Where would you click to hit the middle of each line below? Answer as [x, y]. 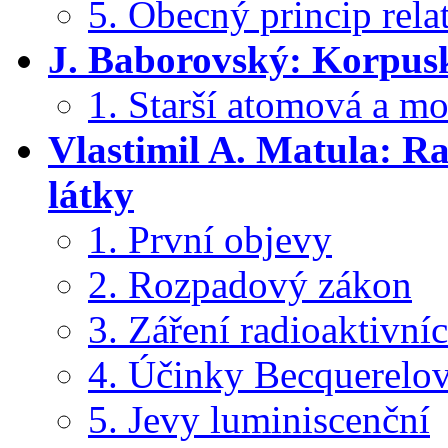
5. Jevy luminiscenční [259, 419]
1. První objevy [210, 239]
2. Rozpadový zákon [250, 284]
